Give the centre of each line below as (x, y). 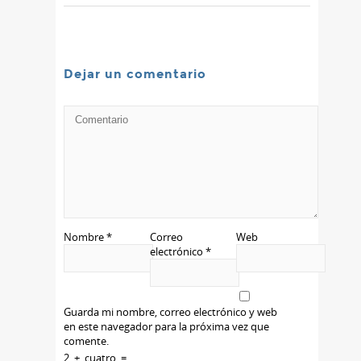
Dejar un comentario (135, 75)
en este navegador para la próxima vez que (166, 327)
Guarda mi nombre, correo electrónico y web (170, 312)
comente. (86, 341)
